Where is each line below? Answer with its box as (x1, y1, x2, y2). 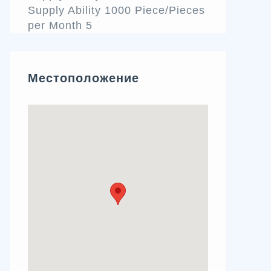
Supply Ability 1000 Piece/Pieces (28, 4, 205, 16)
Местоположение (28, 71, 139, 85)
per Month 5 (28, 19, 93, 31)
